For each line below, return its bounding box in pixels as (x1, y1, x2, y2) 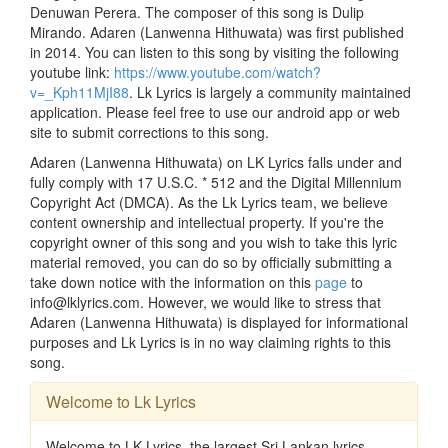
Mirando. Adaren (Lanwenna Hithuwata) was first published (30, 21, 404, 42)
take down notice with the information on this (30, 271, 315, 292)
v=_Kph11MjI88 (30, 81, 129, 102)
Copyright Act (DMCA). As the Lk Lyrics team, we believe (30, 191, 388, 212)
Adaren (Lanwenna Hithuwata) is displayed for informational (30, 311, 408, 332)
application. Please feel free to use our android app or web (30, 101, 400, 122)
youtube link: (30, 61, 114, 82)
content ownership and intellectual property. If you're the (30, 211, 384, 232)
